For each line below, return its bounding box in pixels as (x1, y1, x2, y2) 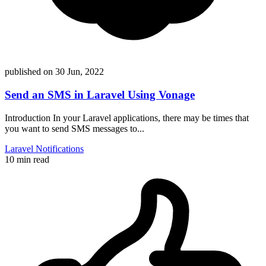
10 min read (5, 154, 49, 164)
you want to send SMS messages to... (5, 123, 144, 134)
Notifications (36, 143, 84, 154)
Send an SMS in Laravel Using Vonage (5, 88, 195, 101)
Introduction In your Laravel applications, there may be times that (5, 112, 249, 123)
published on (5, 66, 53, 77)
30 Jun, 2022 (55, 66, 104, 77)
